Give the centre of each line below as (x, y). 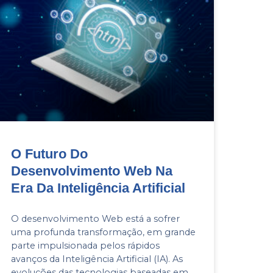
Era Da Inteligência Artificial (98, 188)
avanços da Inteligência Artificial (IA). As (97, 259)
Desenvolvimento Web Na (91, 171)
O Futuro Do (49, 154)
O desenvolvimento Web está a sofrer (95, 218)
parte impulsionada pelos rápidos (85, 245)
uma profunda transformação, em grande (103, 232)
